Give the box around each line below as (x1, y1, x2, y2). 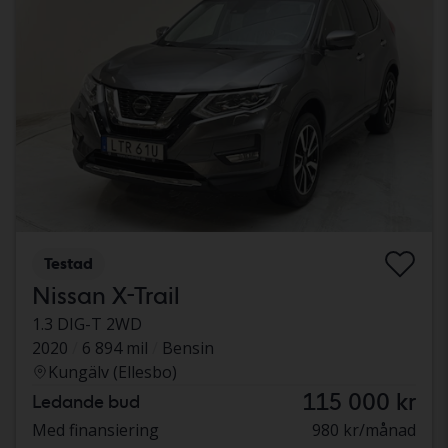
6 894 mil (82, 336, 148, 359)
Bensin (162, 336, 214, 359)
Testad (44, 253, 93, 273)
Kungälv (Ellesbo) (48, 360, 177, 383)
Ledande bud (32, 390, 140, 412)
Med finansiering (32, 418, 159, 441)
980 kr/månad (312, 418, 416, 441)
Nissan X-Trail (32, 280, 180, 310)
